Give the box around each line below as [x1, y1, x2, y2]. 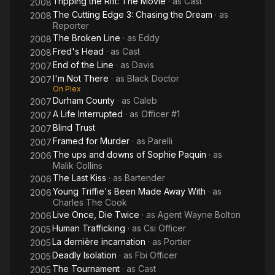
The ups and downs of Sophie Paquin [53, 149, 206, 160]
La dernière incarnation [52, 236, 145, 247]
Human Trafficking [52, 223, 125, 233]
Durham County [53, 95, 115, 106]
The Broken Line [53, 33, 120, 43]
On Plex [53, 84, 81, 93]
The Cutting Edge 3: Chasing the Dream [53, 9, 212, 20]
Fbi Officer [135, 250, 177, 260]
